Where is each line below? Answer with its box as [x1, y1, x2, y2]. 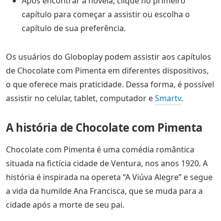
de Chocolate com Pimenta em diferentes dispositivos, [6, 65, 209, 76]
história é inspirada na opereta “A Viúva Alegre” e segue [6, 172, 213, 183]
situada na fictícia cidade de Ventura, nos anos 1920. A [6, 158, 208, 169]
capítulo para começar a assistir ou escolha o [22, 9, 190, 20]
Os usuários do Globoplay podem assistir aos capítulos [6, 51, 211, 63]
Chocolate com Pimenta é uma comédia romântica [6, 144, 194, 155]
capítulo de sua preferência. [22, 23, 126, 34]
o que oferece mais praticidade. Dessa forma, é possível [6, 79, 214, 90]
